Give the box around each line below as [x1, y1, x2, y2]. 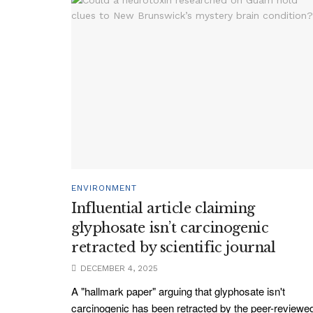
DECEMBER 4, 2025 [78, 263, 158, 274]
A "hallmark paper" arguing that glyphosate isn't [71, 284, 285, 299]
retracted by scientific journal [71, 239, 276, 256]
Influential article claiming [71, 200, 255, 217]
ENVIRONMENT [71, 183, 137, 194]
